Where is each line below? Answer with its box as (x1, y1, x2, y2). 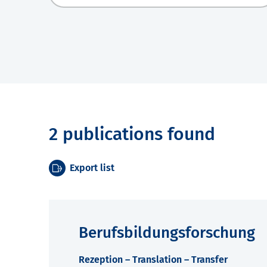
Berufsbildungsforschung (79, 223, 255, 243)
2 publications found (49, 123, 215, 145)
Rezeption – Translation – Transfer (79, 254, 228, 266)
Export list (70, 162, 114, 174)
